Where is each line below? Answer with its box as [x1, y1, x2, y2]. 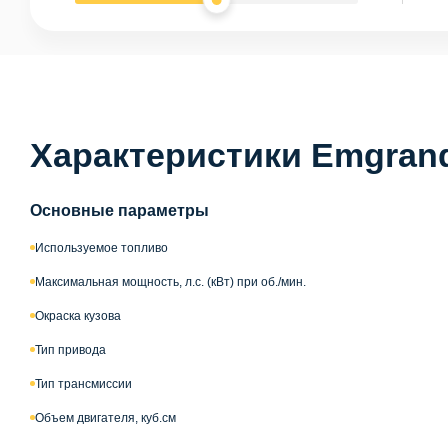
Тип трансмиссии [35, 376, 132, 391]
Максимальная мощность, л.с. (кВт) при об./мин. [35, 274, 306, 289]
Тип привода [35, 342, 106, 357]
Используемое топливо [35, 240, 168, 255]
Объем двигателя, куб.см [35, 410, 176, 425]
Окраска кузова [35, 308, 121, 323]
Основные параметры [30, 201, 209, 219]
